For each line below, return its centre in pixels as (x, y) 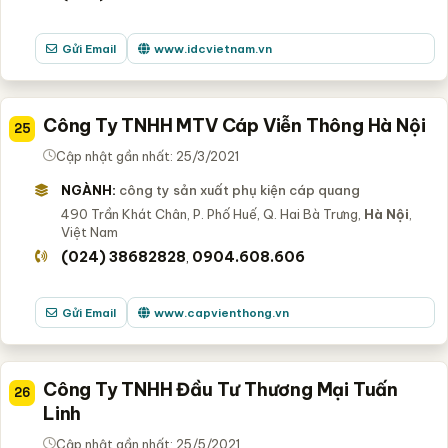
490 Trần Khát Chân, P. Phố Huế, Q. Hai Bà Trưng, (212, 213)
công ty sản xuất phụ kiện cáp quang (239, 189)
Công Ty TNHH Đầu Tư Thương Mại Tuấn (220, 389)
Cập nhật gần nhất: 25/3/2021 (147, 155)
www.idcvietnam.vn (212, 48)
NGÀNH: (88, 189)
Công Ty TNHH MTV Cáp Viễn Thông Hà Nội (234, 125)
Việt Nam (89, 231)
